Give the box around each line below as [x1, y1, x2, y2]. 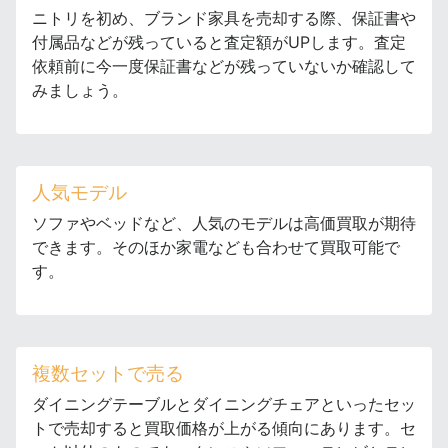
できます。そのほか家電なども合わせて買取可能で [32, 237, 400, 258]
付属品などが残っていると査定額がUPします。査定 [32, 32, 406, 53]
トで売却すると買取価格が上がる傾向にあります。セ [32, 418, 416, 439]
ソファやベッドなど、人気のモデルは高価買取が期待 [32, 213, 416, 234]
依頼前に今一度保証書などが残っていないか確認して [32, 56, 416, 77]
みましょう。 [32, 80, 128, 101]
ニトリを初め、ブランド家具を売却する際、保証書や [32, 8, 416, 29]
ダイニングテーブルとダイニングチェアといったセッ [32, 394, 416, 415]
